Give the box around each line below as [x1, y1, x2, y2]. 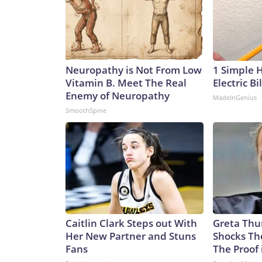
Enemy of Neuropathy [65, 89, 170, 103]
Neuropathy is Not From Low [65, 63, 202, 77]
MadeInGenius [213, 93, 257, 102]
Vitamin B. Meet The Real [65, 76, 187, 90]
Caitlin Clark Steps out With [65, 216, 197, 230]
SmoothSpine [65, 106, 106, 115]
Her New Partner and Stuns [65, 229, 196, 243]
